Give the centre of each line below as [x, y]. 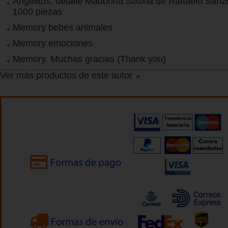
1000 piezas [37, 11]
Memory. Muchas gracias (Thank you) [89, 59]
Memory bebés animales [63, 27]
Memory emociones [53, 43]
